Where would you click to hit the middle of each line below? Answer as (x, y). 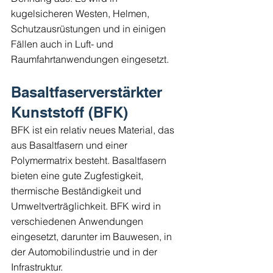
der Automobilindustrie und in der (85, 251)
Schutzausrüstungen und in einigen (90, 28)
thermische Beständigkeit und (77, 190)
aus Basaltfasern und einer (70, 145)
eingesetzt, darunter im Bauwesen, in (93, 236)
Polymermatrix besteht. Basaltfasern (90, 160)
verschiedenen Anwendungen (78, 221)
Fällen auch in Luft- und (63, 44)
